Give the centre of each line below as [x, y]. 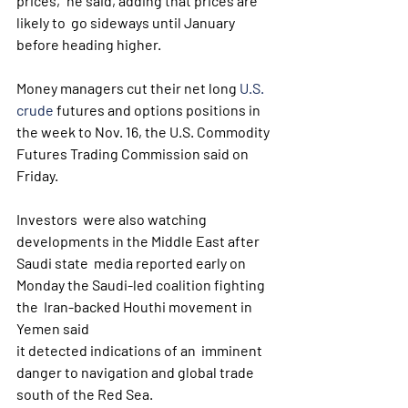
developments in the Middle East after [139, 241]
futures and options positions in [158, 110]
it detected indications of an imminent [141, 350]
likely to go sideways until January [127, 22]
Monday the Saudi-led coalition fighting [142, 285]
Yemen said [54, 328]
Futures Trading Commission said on [134, 153]
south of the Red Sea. [85, 394]
